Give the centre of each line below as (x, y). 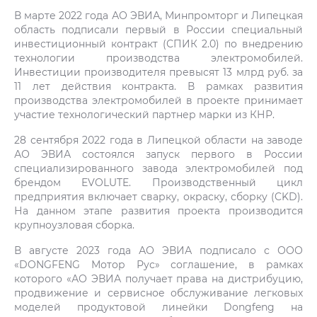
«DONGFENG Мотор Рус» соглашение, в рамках (158, 264)
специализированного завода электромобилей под (158, 168)
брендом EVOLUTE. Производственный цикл (158, 182)
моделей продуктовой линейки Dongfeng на (158, 307)
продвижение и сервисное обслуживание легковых (158, 293)
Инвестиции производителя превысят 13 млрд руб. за (158, 72)
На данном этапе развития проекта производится (158, 211)
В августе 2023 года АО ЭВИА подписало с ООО (158, 250)
